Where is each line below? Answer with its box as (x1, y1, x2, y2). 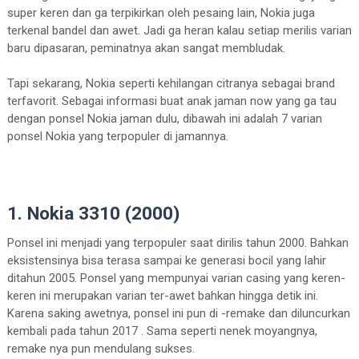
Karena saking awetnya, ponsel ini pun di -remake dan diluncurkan (6, 306, 350, 321)
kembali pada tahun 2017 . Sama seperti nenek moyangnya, (6, 324, 317, 339)
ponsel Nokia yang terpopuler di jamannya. (6, 129, 228, 144)
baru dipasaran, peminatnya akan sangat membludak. (6, 41, 285, 56)
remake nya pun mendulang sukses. (6, 341, 195, 357)
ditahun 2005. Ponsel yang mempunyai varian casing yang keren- (6, 271, 345, 286)
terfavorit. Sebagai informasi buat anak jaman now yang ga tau (6, 94, 337, 109)
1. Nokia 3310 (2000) (6, 203, 179, 224)
